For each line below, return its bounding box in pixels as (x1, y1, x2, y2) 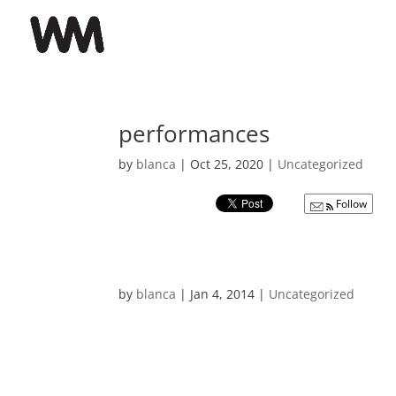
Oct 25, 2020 (190, 156, 264, 172)
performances (118, 118, 270, 149)
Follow (333, 196, 368, 211)
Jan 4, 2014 (190, 286, 255, 302)
